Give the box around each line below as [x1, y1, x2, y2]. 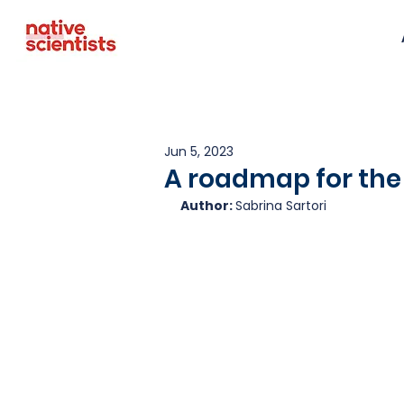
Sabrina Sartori [235, 197, 326, 215]
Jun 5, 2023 [164, 142, 234, 161]
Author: [180, 197, 235, 215]
